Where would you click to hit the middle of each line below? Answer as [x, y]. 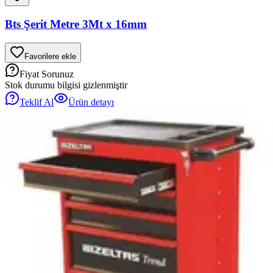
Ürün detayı [91, 102]
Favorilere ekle [50, 56]
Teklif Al [37, 102]
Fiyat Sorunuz [47, 74]
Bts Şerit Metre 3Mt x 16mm [76, 24]
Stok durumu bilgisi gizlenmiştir [66, 85]
